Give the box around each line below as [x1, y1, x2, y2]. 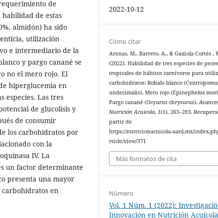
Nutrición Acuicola [109, 109, 155, 116]
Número [109, 188, 134, 198]
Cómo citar [109, 37, 141, 46]
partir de [109, 118, 132, 126]
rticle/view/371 [109, 138, 146, 145]
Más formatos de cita [116, 154, 177, 163]
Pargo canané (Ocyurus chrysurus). [109, 99, 200, 106]
